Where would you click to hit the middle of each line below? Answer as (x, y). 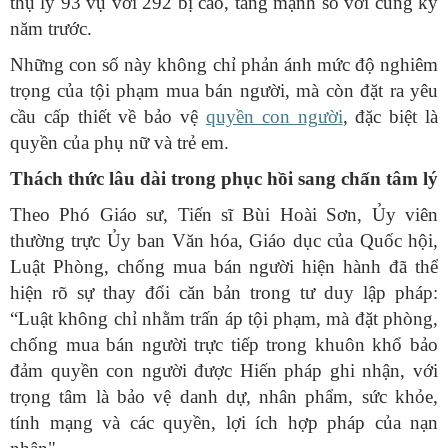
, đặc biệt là (390, 117)
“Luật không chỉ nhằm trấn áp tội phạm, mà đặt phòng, (224, 319)
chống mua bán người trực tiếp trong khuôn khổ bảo (224, 345)
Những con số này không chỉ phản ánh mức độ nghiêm (224, 65)
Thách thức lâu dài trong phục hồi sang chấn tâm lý (224, 179)
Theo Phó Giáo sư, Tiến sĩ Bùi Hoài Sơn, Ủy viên (224, 215)
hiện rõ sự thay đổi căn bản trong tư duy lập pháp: (224, 293)
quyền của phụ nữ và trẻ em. (119, 143)
